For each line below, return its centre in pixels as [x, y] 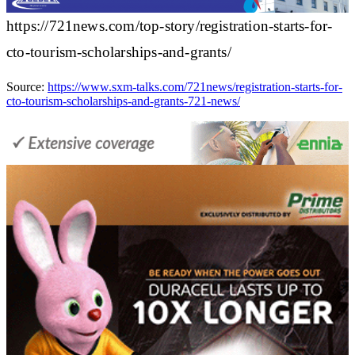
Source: [27, 86]
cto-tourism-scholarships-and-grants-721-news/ [123, 101]
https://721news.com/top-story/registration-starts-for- [170, 25]
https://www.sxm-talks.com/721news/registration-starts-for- [195, 86]
